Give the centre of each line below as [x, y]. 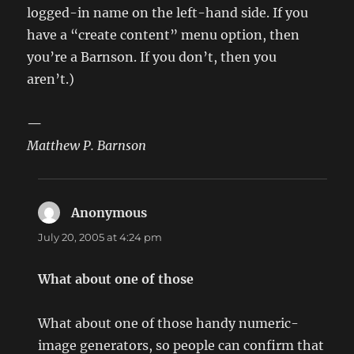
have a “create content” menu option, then [164, 35]
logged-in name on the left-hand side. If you [168, 13]
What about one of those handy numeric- [169, 324]
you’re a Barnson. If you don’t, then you [152, 57]
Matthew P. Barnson [87, 146]
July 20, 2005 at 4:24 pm [100, 237]
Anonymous [109, 213]
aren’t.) [51, 79]
